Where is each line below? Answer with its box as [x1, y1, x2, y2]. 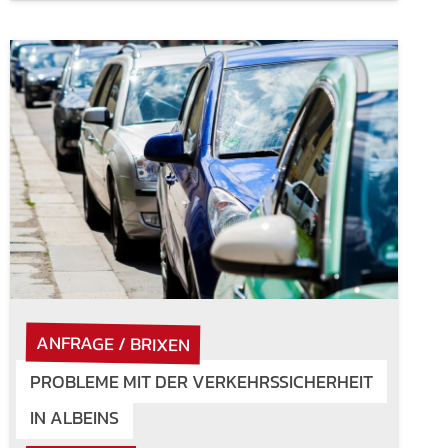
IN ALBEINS [29, 403, 119, 431]
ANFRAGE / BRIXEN [35, 328, 190, 358]
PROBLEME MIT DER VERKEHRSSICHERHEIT [29, 367, 373, 395]
